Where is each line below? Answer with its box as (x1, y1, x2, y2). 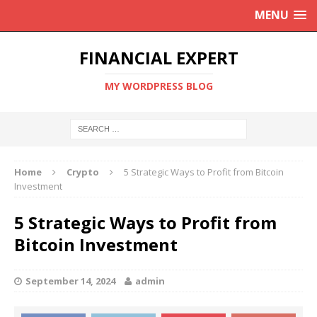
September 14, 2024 (25, 275, 115, 287)
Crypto (67, 166, 99, 178)
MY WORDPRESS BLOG (104, 79, 213, 93)
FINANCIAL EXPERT (79, 46, 238, 69)
